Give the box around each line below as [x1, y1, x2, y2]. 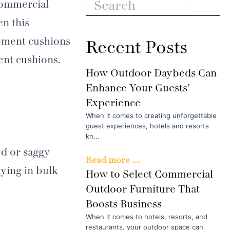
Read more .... [86, 155, 141, 165]
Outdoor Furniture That [86, 183, 200, 195]
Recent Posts [86, 37, 188, 57]
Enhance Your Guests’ [86, 82, 190, 94]
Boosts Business [86, 198, 162, 210]
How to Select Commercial [86, 168, 214, 180]
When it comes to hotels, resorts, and [86, 212, 208, 221]
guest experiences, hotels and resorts [86, 122, 209, 130]
